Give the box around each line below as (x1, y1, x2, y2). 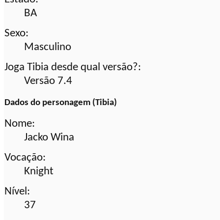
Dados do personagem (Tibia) (4, 98, 117, 108)
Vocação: (4, 152, 46, 164)
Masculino (24, 41, 71, 53)
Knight (24, 165, 54, 177)
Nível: (4, 186, 30, 197)
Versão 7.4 (24, 75, 72, 87)
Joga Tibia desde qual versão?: (4, 61, 141, 73)
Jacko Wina (24, 132, 74, 143)
